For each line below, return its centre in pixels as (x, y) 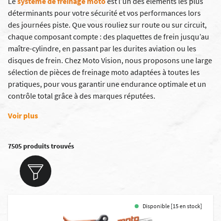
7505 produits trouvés (41, 146)
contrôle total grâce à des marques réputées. (82, 96)
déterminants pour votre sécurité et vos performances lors (104, 13)
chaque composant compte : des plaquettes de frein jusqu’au (109, 37)
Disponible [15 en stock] (172, 206)
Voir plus (23, 115)
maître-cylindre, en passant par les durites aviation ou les (102, 48)
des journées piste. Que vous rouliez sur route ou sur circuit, (107, 25)
